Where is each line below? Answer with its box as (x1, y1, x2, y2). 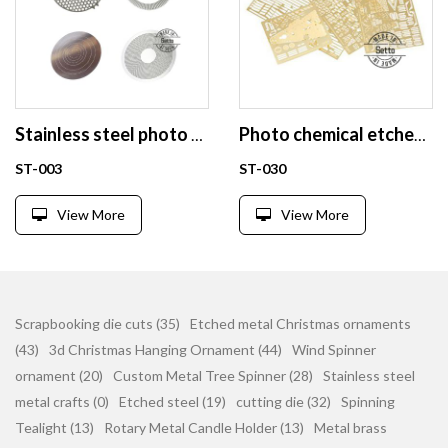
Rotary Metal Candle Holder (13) (104, 419, 304, 436)
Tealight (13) (15, 419, 94, 436)
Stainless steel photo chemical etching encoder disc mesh (191, 125, 203, 144)
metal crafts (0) (15, 393, 109, 410)
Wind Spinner (292, 341, 376, 358)
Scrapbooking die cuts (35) (15, 315, 180, 332)
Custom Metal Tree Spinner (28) (113, 367, 313, 384)
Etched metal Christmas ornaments (190, 315, 411, 332)
